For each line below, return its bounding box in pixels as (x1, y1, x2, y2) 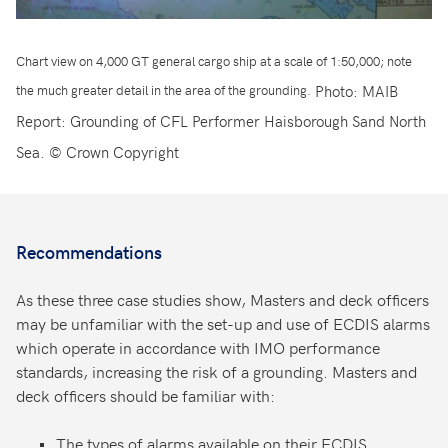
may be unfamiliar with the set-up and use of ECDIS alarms (16, 312, 430, 335)
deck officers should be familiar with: (16, 384, 275, 407)
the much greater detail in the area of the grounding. (16, 80, 315, 100)
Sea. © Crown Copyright (16, 141, 179, 162)
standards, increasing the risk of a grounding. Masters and (16, 360, 417, 383)
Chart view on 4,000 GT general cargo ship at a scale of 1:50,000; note (16, 51, 412, 71)
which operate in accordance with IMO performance (16, 336, 380, 359)
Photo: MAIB (315, 80, 398, 101)
